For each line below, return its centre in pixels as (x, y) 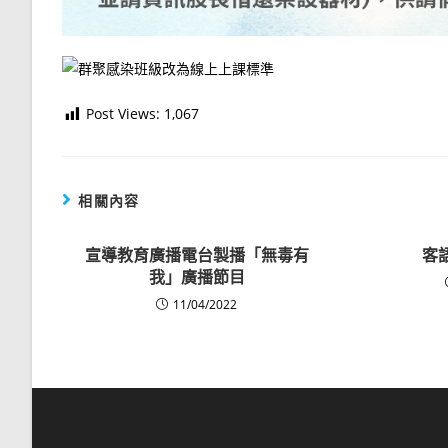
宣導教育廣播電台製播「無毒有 (196, 255)
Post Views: (123, 114)
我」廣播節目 (196, 277)
